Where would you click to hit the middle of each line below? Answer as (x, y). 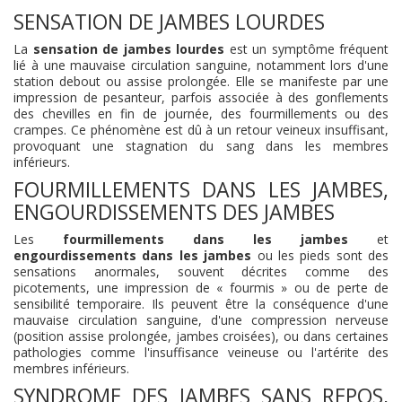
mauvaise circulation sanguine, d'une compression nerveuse (201, 320)
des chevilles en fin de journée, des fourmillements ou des (201, 114)
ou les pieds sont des (320, 255)
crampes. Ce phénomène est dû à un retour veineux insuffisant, (201, 130)
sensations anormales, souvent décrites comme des (201, 271)
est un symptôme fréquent (306, 49)
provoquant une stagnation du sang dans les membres (201, 146)
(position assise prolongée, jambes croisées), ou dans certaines (201, 336)
